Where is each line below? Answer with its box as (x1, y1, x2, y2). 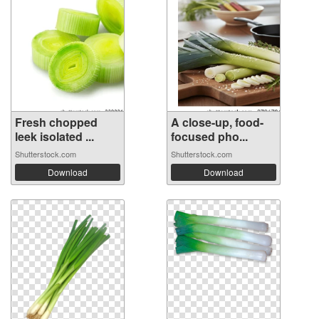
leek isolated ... (15, 127, 94, 145)
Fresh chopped (15, 113, 98, 130)
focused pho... (171, 127, 248, 145)
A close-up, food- (171, 113, 263, 130)
